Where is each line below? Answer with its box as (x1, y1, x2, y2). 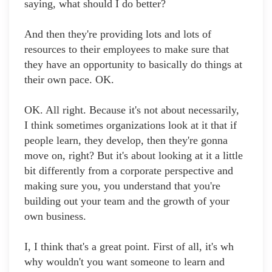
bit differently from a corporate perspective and (24, 165, 233, 177)
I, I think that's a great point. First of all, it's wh (24, 240, 234, 253)
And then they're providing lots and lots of (24, 28, 211, 41)
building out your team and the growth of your (24, 195, 229, 208)
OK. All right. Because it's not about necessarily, (24, 104, 239, 117)
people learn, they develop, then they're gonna (24, 134, 228, 147)
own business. (24, 210, 86, 223)
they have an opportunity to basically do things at (24, 58, 242, 71)
